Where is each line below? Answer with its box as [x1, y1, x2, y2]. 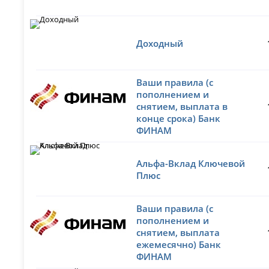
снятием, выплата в [136, 100, 228, 112]
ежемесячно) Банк [136, 238, 222, 250]
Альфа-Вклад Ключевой [136, 157, 246, 169]
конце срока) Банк [136, 112, 221, 124]
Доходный [136, 37, 184, 49]
